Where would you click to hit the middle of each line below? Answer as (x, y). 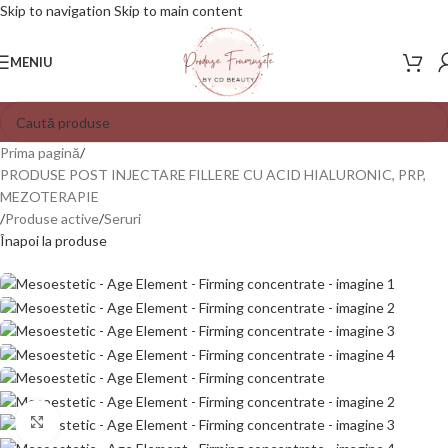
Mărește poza (102, 422)
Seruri (122, 218)
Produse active (52, 218)
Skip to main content (178, 10)
